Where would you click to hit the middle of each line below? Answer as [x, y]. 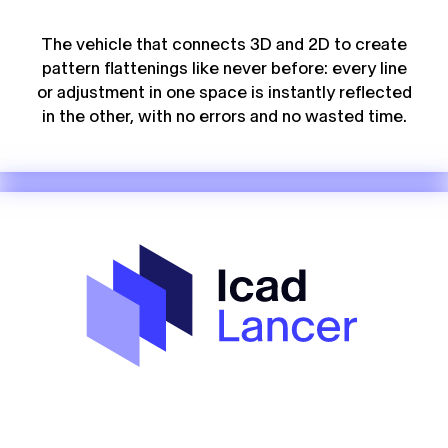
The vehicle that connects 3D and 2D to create [224, 45]
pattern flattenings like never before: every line [224, 69]
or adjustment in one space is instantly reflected [224, 93]
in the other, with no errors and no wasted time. [224, 117]
